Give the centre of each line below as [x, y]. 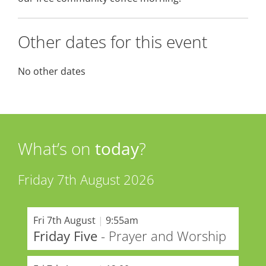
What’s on [56, 148]
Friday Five [65, 235]
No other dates [52, 71]
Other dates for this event [113, 41]
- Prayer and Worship [161, 235]
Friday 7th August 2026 [86, 179]
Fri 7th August [64, 220]
